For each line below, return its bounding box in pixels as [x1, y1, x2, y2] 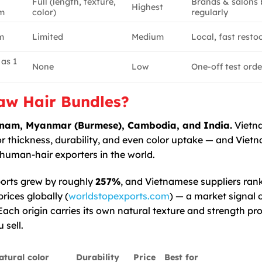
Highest [132, 1, 164, 12]
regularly [191, 6, 229, 18]
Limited [32, 31, 64, 42]
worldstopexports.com [68, 190, 170, 202]
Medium [132, 31, 164, 42]
